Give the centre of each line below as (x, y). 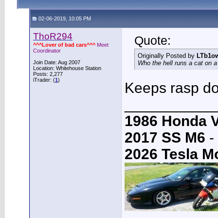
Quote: (153, 40)
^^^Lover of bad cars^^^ (64, 45)
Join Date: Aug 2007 (57, 62)
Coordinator (47, 51)
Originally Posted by (167, 56)
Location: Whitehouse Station (67, 68)
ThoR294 (53, 36)
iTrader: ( (44, 80)
